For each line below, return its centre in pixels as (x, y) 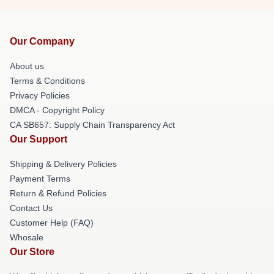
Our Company (42, 41)
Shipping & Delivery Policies (63, 164)
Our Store (32, 251)
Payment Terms (40, 178)
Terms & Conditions (47, 80)
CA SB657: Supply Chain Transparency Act (92, 124)
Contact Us (31, 208)
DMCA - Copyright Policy (57, 110)
